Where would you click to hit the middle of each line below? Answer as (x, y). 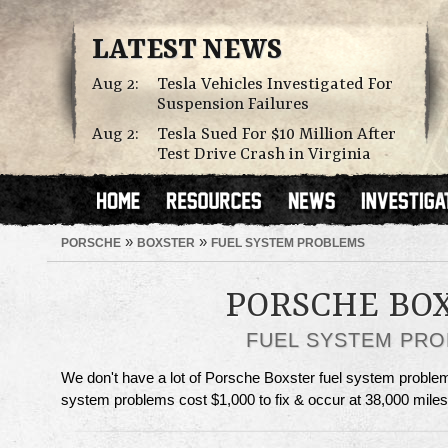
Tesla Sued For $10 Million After (276, 134)
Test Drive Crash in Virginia (264, 154)
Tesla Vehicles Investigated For (275, 84)
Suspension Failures (233, 104)
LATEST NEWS (187, 51)
